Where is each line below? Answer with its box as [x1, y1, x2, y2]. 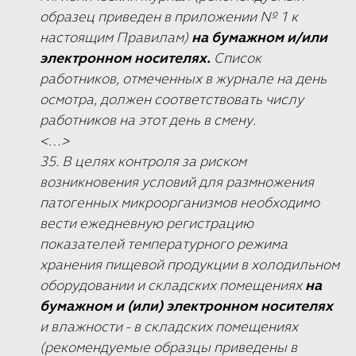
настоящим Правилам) [40, 28, 192, 46]
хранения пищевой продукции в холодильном [40, 255, 339, 273]
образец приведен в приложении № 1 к [40, 7, 298, 25]
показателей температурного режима [40, 234, 288, 253]
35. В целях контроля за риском [40, 152, 246, 170]
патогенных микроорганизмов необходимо [40, 193, 319, 211]
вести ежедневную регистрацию [40, 214, 253, 232]
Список [214, 48, 261, 67]
